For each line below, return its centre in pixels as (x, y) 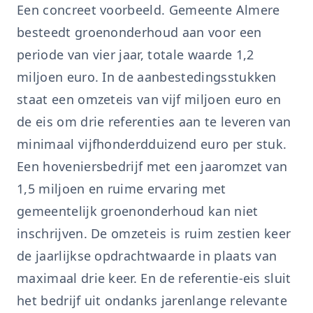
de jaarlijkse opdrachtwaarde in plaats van (147, 256)
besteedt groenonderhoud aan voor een (139, 32)
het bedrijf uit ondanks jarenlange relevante (152, 300)
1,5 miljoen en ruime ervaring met (122, 189)
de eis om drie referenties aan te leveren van (154, 122)
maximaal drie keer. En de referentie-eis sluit (154, 278)
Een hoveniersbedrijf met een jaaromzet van (152, 166)
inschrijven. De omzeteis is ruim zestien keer (154, 233)
